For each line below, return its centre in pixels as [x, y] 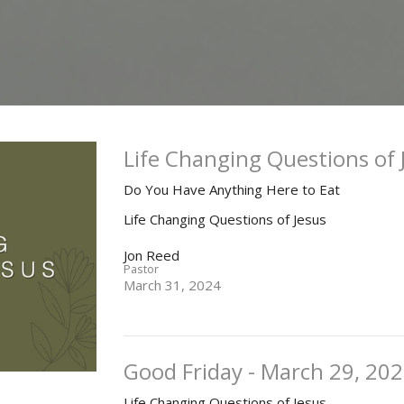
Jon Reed [152, 256]
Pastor [142, 269]
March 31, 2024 [173, 285]
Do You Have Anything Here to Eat [232, 190]
